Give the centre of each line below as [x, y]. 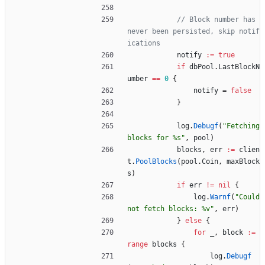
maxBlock [243, 162]
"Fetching [241, 126]
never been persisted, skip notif [193, 32]
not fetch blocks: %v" [171, 209]
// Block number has [216, 20]
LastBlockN [239, 67]
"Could [247, 197]
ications [144, 43]
